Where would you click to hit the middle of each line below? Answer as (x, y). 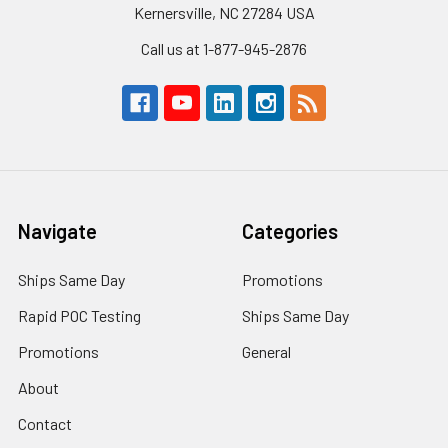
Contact (45, 424)
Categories (290, 231)
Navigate (57, 231)
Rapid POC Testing (79, 316)
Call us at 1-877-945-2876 (224, 49)
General (266, 352)
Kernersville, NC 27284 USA (224, 13)
